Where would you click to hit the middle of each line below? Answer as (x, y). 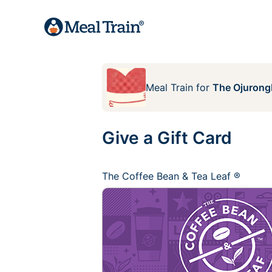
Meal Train (169, 87)
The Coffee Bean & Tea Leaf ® (171, 176)
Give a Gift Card (167, 138)
